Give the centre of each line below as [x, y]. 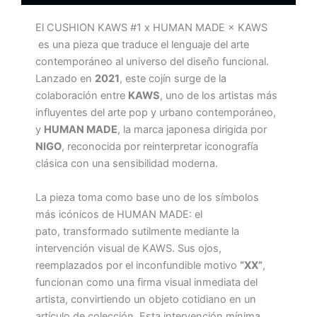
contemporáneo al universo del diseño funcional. [152, 62]
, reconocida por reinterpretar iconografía [160, 147]
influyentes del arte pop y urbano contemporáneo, [156, 113]
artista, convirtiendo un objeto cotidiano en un [146, 299]
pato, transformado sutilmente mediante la [137, 231]
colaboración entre [82, 96]
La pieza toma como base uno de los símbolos [147, 197]
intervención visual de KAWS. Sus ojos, [128, 248]
